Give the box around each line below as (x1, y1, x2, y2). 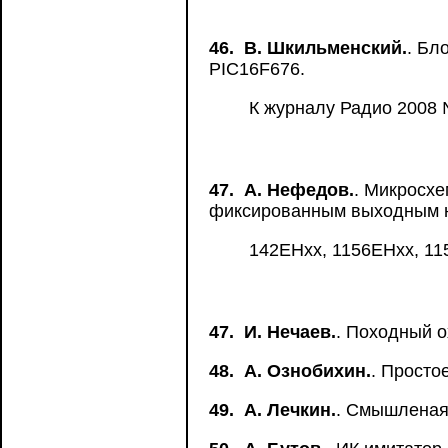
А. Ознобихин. (244, 361, 371, 381)
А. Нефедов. (244, 180, 354, 200)
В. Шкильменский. (244, 38, 407, 58)
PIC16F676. (209, 59, 305, 79)
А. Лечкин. (244, 400, 336, 420)
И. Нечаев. (244, 322, 336, 342)
